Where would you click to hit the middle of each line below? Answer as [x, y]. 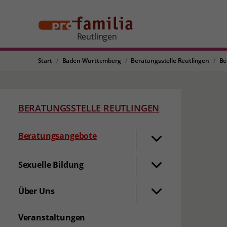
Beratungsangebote [57, 136]
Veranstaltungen [52, 217]
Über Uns [36, 191]
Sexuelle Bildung [51, 165]
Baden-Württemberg [91, 61]
